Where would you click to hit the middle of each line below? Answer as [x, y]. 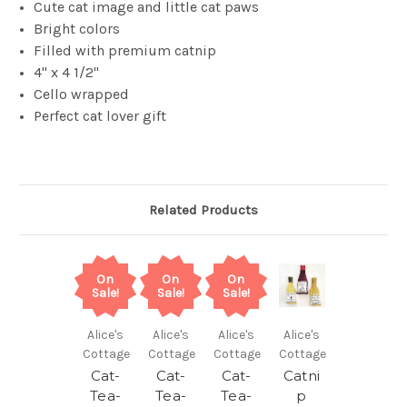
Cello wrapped [84, 94]
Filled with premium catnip [125, 51]
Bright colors [77, 29]
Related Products [203, 210]
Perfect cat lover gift [100, 116]
